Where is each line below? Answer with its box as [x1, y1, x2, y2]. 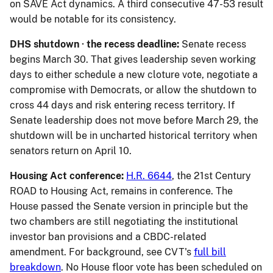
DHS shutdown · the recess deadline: [10, 38, 179, 51]
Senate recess [179, 38, 246, 51]
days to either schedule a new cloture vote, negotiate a [10, 69, 258, 81]
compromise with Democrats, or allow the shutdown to [10, 84, 257, 96]
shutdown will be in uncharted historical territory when [10, 130, 257, 142]
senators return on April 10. [10, 145, 132, 157]
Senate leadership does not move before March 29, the [10, 115, 258, 127]
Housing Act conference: [10, 170, 124, 182]
